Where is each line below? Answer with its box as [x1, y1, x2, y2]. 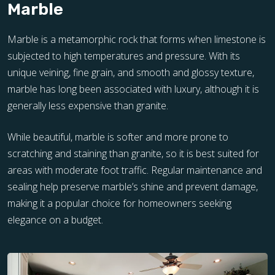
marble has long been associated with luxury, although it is [7, 82, 259, 96]
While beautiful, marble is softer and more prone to [7, 130, 228, 144]
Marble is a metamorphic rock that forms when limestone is [7, 33, 266, 46]
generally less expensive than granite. [7, 99, 168, 112]
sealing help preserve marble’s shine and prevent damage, [7, 180, 258, 193]
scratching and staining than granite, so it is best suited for [7, 147, 259, 160]
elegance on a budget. [7, 213, 103, 227]
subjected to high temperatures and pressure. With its [7, 49, 240, 63]
